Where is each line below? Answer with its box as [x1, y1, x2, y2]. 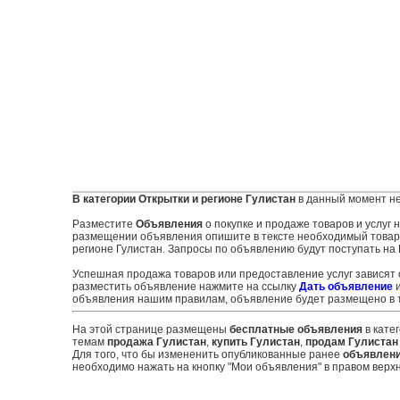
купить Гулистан [211, 336, 300, 348]
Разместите [71, 218, 136, 230]
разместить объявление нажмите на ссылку [71, 280, 299, 293]
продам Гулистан [304, 336, 398, 348]
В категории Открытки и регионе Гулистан [71, 193, 296, 205]
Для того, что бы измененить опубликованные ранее [71, 348, 343, 361]
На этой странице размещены [71, 323, 229, 336]
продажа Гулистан [106, 336, 206, 348]
